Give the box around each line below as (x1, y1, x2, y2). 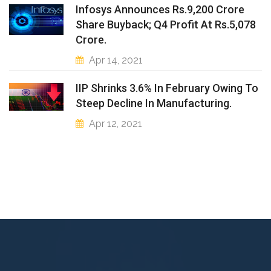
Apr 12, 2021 (89, 117, 142, 129)
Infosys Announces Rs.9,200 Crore (76, 2, 244, 16)
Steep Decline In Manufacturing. (76, 96, 232, 109)
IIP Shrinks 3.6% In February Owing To (76, 81, 258, 94)
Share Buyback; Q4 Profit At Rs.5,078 (76, 18, 256, 31)
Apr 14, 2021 (89, 54, 143, 66)
